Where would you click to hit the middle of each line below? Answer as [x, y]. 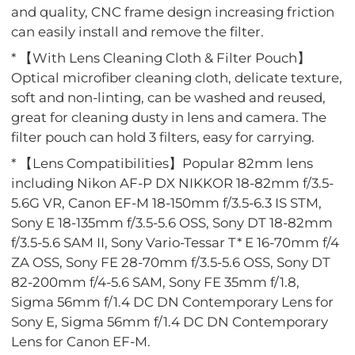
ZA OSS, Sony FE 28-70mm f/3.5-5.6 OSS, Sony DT [171, 263]
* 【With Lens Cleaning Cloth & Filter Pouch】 [161, 58]
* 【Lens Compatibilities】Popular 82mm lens [162, 164]
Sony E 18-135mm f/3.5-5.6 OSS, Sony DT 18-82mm [172, 223]
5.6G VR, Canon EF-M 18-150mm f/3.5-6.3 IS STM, [167, 203]
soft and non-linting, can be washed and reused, [169, 98]
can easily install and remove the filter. [138, 31]
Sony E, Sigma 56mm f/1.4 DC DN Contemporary [170, 322]
